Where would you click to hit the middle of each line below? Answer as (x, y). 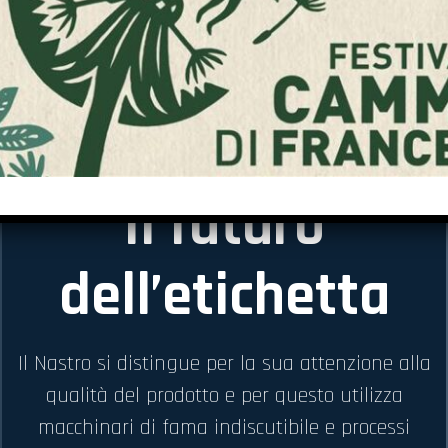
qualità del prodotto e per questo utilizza (224, 395)
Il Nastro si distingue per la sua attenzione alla (224, 363)
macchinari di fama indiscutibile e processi (224, 427)
